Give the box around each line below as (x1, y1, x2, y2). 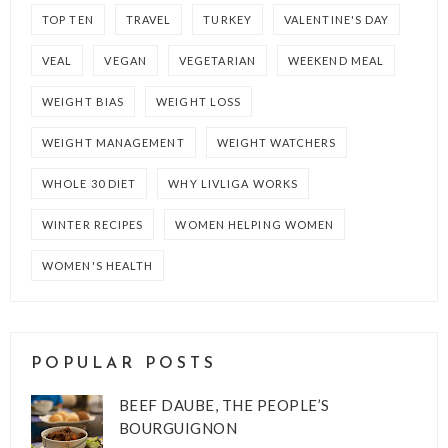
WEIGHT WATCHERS (216, 136, 337, 149)
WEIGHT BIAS (42, 95, 125, 108)
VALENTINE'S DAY (283, 13, 390, 26)
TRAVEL (125, 13, 172, 26)
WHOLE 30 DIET (42, 177, 137, 190)
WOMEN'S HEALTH (42, 259, 154, 272)
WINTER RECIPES (42, 218, 144, 231)
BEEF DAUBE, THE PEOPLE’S (118, 396, 330, 414)
